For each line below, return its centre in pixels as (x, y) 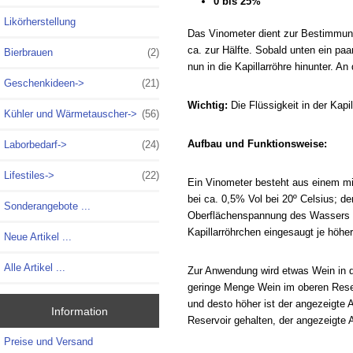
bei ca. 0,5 (211, 199)
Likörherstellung (40, 22)
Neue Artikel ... (38, 237)
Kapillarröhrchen (224, 232)
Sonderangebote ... (47, 206)
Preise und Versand (48, 342)
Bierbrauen (28, 53)
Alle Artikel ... (35, 268)
